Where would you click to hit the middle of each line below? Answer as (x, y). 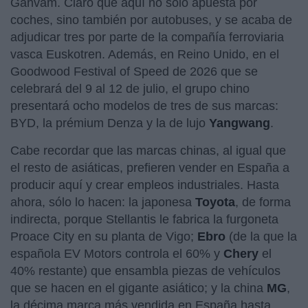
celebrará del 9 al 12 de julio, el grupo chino (130, 88)
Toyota (215, 202)
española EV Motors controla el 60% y (117, 253)
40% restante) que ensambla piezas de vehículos (145, 271)
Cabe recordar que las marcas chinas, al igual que (148, 150)
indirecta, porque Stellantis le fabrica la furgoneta (144, 219)
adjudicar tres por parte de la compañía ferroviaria (147, 37)
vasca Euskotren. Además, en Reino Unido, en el (145, 54)
